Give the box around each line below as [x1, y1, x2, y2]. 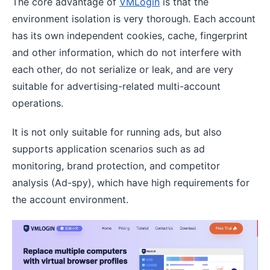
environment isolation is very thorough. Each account [12, 13, 256, 25]
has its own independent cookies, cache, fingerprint [12, 30, 248, 42]
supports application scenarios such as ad [12, 143, 205, 155]
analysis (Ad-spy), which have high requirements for [12, 177, 250, 189]
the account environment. [12, 193, 128, 206]
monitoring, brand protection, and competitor [12, 160, 220, 172]
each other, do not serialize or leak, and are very [12, 63, 233, 76]
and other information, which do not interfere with [12, 46, 241, 59]
